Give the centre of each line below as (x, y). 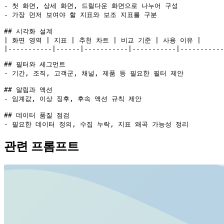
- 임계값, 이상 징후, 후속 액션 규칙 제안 (73, 98)
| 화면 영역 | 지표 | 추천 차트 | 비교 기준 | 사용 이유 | (102, 40)
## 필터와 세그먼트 (35, 64)
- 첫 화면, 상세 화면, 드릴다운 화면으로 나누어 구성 (91, 5)
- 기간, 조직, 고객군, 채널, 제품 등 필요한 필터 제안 (94, 73)
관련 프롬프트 (41, 147)
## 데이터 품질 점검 (37, 115)
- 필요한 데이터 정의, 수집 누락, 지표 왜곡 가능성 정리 (96, 124)
